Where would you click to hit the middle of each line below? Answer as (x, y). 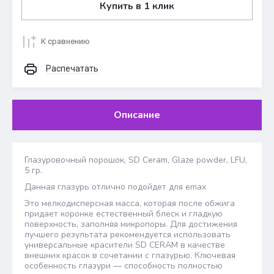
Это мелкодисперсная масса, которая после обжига (130, 203)
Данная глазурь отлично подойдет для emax (115, 187)
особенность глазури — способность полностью (124, 266)
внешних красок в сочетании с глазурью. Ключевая (130, 255)
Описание (137, 115)
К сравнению (65, 41)
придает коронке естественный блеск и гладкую (124, 214)
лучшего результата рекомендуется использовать (128, 235)
